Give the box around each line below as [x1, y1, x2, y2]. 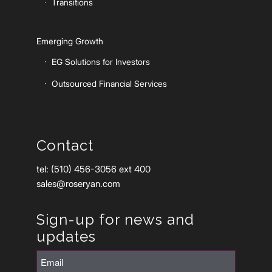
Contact [36, 137, 93, 155]
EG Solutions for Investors [52, 56, 150, 67]
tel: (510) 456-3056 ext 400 [36, 163, 151, 175]
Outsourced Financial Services [52, 78, 167, 89]
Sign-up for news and [36, 210, 194, 228]
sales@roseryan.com [36, 177, 120, 189]
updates [36, 227, 96, 245]
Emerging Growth [36, 35, 103, 46]
